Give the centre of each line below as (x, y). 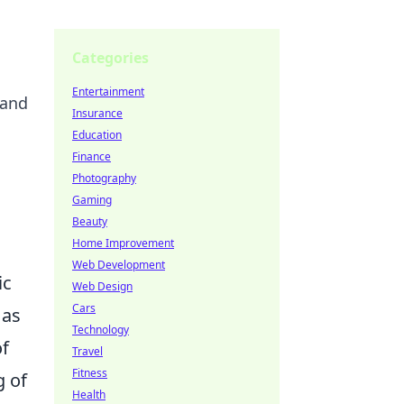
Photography (104, 178)
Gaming (92, 200)
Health (89, 395)
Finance (92, 156)
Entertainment (108, 92)
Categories (110, 58)
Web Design (102, 286)
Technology (101, 330)
